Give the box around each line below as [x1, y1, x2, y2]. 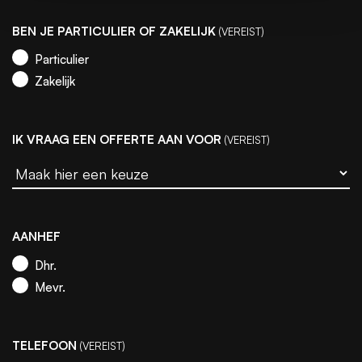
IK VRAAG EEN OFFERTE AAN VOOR [12, 132, 221, 148]
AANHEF [12, 229, 61, 245]
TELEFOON [12, 338, 77, 354]
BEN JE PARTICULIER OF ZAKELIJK [12, 23, 216, 39]
